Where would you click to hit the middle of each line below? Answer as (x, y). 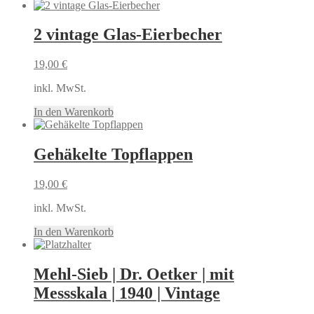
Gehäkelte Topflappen (113, 155)
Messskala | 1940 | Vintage (127, 293)
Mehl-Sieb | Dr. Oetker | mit (134, 274)
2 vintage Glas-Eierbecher (128, 35)
